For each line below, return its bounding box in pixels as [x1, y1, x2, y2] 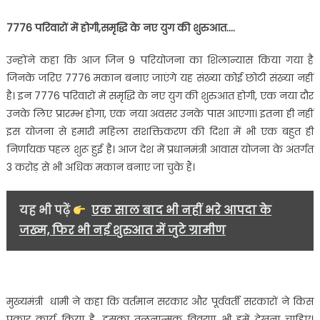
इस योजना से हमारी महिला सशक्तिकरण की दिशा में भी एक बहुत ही [6, 124, 314, 139]
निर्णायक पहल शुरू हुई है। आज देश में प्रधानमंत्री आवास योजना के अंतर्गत [6, 142, 314, 157]
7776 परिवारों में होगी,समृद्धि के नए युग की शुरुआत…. [6, 21, 235, 36]
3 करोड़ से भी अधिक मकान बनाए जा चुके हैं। [6, 160, 195, 175]
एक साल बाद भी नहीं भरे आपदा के [91, 202, 272, 219]
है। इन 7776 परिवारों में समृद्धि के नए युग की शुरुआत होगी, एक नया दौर [6, 89, 314, 104]
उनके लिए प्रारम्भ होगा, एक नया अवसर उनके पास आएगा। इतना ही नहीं [6, 106, 314, 121]
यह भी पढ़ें [19, 202, 73, 219]
